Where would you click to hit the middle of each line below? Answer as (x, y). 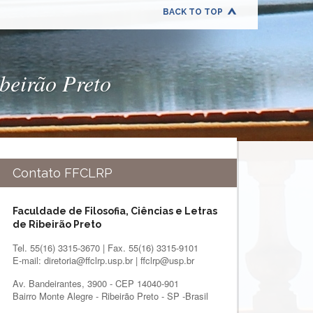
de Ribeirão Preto (57, 224)
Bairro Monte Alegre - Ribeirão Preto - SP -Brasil (110, 296)
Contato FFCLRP (62, 173)
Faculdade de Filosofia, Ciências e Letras (115, 211)
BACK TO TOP (192, 12)
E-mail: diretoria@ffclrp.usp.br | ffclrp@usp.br (103, 260)
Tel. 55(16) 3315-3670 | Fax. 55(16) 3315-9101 (105, 248)
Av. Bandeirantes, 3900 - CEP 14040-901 (95, 283)
